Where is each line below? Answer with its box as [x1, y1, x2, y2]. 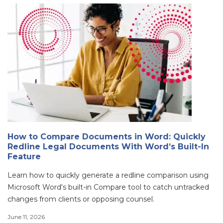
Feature [7, 151, 41, 161]
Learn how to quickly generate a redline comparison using [7, 170, 209, 180]
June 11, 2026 [7, 213, 45, 221]
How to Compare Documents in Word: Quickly [7, 131, 206, 141]
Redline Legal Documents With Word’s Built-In [7, 141, 209, 151]
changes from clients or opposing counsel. [7, 194, 154, 204]
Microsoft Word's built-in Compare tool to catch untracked [7, 182, 209, 192]
